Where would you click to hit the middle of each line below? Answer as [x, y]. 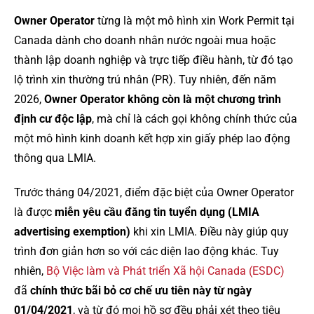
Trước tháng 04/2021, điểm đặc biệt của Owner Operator [154, 192]
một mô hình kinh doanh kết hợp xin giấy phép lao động [152, 138]
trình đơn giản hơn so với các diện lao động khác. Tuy [146, 251]
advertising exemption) [72, 231]
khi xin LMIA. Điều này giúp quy [210, 231]
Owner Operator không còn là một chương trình [163, 99]
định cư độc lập [53, 118]
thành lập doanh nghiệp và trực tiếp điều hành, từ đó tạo [153, 60]
